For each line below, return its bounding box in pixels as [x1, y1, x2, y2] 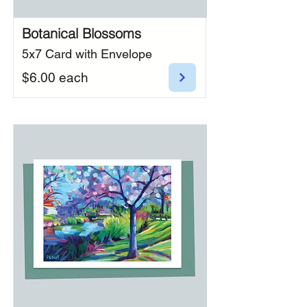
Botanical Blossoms [22, 25, 141, 42]
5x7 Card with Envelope [22, 47, 152, 61]
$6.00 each [22, 70, 88, 85]
